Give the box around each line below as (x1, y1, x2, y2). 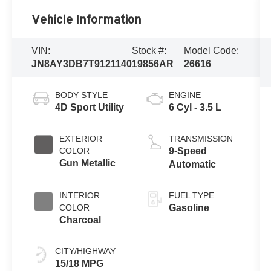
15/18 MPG (55, 258, 104, 269)
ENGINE (168, 90, 201, 100)
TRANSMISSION (168, 134, 233, 144)
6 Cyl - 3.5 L (168, 102, 221, 113)
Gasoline (168, 203, 209, 214)
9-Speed (168, 146, 207, 157)
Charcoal (59, 215, 102, 226)
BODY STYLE (55, 90, 108, 100)
